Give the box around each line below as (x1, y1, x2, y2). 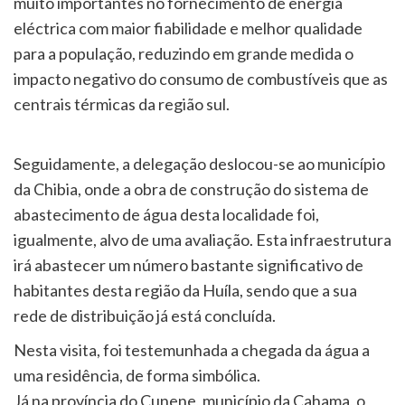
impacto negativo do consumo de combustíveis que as (14, 68, 388, 89)
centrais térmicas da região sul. (14, 93, 230, 114)
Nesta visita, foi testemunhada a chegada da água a (14, 339, 370, 360)
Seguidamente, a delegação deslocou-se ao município (14, 153, 385, 174)
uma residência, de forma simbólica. (14, 364, 260, 385)
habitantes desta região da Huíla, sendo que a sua (14, 279, 357, 300)
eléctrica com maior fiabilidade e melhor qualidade (14, 17, 363, 38)
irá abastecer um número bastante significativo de (14, 254, 363, 275)
